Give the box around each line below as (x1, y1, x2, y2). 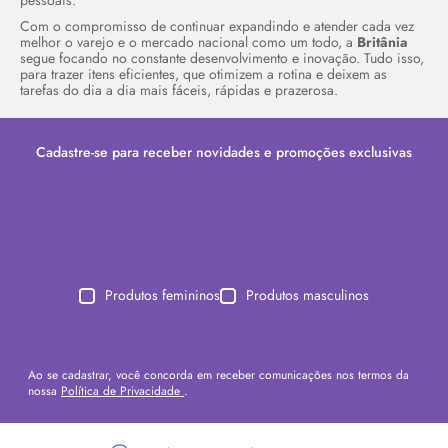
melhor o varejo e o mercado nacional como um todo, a (20, 32, 358, 52)
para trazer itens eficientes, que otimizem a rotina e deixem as (20, 64, 388, 84)
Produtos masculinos (246, 285, 369, 305)
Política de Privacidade (61, 382, 184, 400)
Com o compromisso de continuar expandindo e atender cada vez (20, 16, 415, 36)
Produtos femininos (105, 285, 220, 305)
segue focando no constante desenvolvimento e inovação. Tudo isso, (20, 48, 425, 68)
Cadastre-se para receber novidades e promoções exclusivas (36, 142, 412, 162)
